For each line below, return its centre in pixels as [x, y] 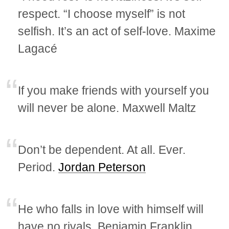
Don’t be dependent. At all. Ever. [102, 150]
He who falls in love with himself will [111, 209]
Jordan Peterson [102, 167]
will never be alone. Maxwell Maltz [107, 108]
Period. [38, 167]
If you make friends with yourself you [114, 91]
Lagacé [38, 49]
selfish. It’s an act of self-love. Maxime [117, 31]
